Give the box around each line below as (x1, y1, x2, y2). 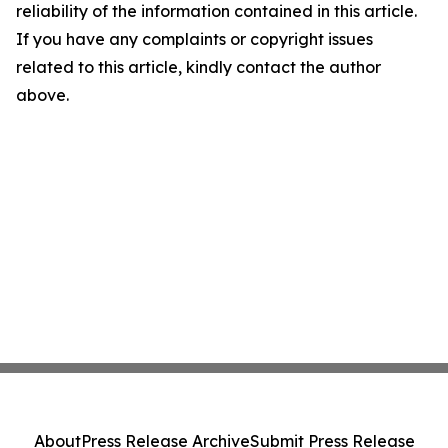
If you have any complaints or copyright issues (16, 29, 373, 50)
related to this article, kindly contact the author (16, 57, 381, 78)
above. (16, 85, 69, 106)
